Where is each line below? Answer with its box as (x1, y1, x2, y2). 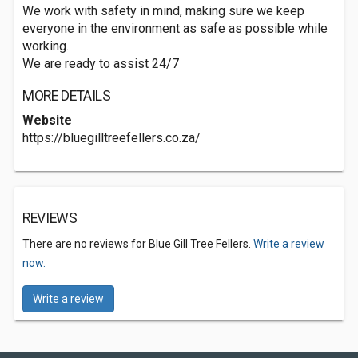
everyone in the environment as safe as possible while (22, 21, 328, 36)
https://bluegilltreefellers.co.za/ (22, 130, 201, 145)
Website (22, 113, 72, 128)
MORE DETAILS (22, 88, 111, 104)
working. (22, 38, 69, 54)
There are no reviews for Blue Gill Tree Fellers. (22, 237, 253, 250)
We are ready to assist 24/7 (22, 56, 179, 71)
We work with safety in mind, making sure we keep (22, 3, 304, 18)
